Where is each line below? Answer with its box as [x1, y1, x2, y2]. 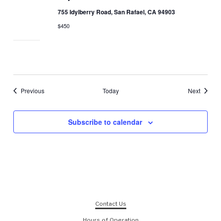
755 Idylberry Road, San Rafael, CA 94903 [57, 7, 175, 16]
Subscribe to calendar [68, 116, 142, 127]
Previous [21, 86, 45, 95]
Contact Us [95, 200, 126, 208]
